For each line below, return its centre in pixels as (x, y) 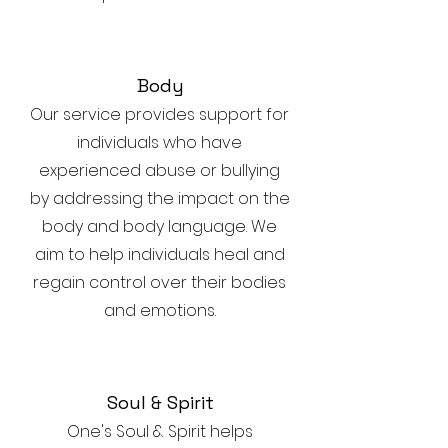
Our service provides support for (159, 114)
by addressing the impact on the (159, 198)
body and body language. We (159, 226)
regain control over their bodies (159, 282)
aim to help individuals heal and (159, 254)
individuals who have (159, 142)
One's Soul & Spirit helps (159, 431)
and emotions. (159, 310)
